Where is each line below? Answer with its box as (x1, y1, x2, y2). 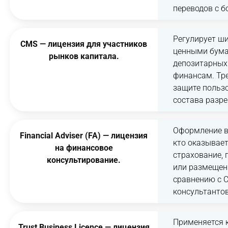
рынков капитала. (48, 51, 119, 61)
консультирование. (47, 155, 121, 165)
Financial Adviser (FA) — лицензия (20, 131, 148, 140)
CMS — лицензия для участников (20, 39, 147, 49)
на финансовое (54, 143, 113, 153)
